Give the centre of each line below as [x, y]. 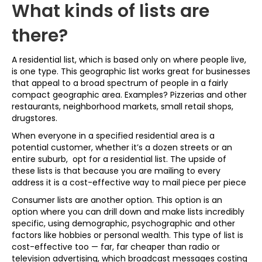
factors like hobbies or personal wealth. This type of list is [127, 235]
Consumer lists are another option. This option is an [117, 200]
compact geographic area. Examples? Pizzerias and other [129, 95]
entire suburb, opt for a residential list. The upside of [119, 159]
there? [40, 36]
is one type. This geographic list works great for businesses [131, 71]
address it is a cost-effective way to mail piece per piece [129, 182]
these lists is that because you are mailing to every [116, 171]
